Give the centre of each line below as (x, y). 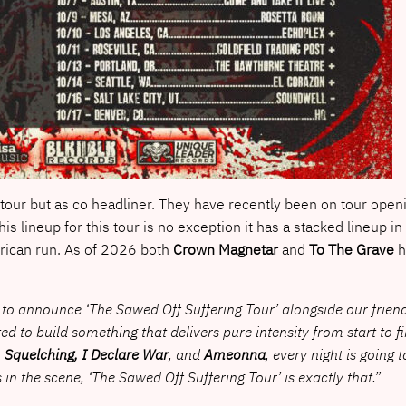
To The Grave (351, 249)
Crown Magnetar (225, 249)
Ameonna (234, 354)
